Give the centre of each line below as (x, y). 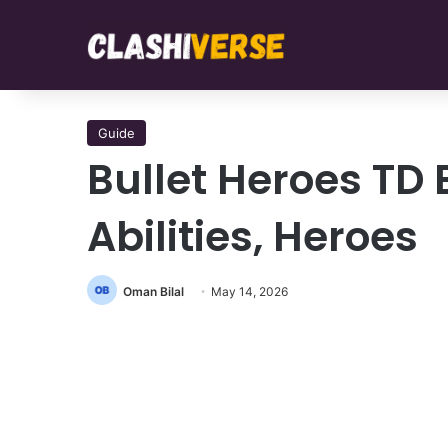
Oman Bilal (153, 291)
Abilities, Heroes (252, 236)
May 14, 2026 (249, 291)
